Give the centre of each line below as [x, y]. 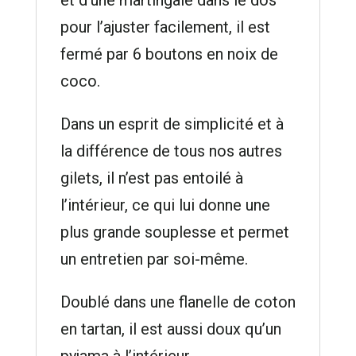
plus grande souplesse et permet [174, 232]
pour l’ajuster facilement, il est [165, 27]
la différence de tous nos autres [171, 151]
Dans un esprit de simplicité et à [172, 124]
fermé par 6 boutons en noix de [169, 54]
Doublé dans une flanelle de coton [178, 302]
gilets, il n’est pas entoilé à [151, 178]
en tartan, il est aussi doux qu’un [170, 329]
